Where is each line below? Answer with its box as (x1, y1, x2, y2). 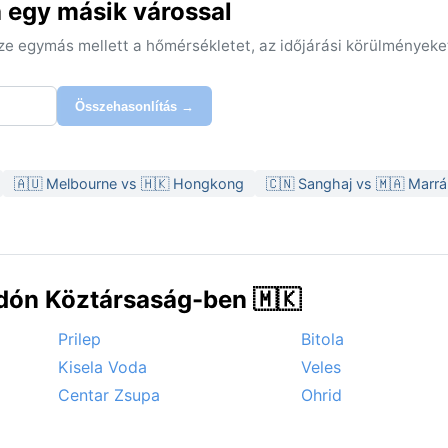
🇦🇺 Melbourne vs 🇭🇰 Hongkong (14, 175, 244, 193)
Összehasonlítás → (75, 98, 194, 114)
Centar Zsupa (58, 385, 160, 406)
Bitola (301, 329, 344, 350)
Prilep (58, 329, 101, 350)
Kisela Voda (58, 357, 147, 378)
